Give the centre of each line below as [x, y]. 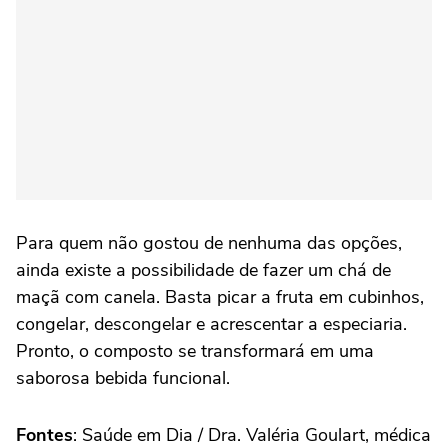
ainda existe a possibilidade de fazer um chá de [203, 270]
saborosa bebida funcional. [123, 378]
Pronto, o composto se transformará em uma [195, 351]
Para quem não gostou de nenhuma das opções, [209, 243]
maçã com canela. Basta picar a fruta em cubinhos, [220, 297]
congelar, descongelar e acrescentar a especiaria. [211, 324]
